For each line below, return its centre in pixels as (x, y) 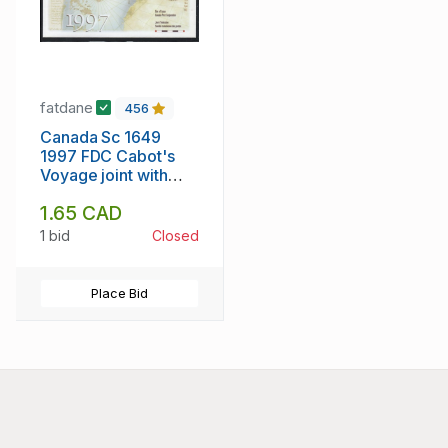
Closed (175, 235)
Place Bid (119, 293)
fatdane (68, 108)
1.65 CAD (81, 212)
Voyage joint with (104, 174)
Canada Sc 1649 (100, 136)
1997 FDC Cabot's (107, 155)
